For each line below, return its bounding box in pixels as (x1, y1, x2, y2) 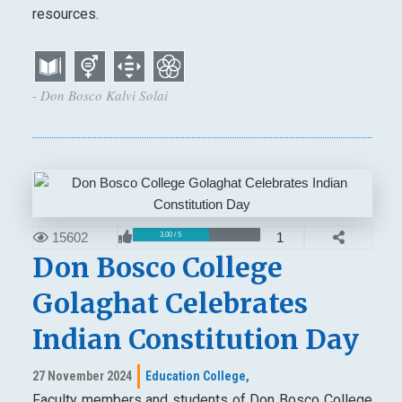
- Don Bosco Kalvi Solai (31, 86, 168, 105)
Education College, (144, 369, 249, 384)
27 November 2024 (31, 369, 132, 384)
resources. (31, 4, 102, 22)
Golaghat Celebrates (31, 286, 308, 321)
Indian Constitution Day (31, 322, 359, 357)
